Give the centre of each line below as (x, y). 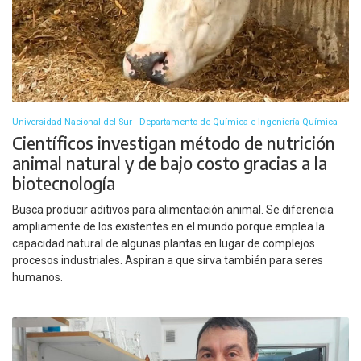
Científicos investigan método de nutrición (174, 143)
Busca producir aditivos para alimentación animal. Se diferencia (173, 210)
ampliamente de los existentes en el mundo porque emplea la (168, 227)
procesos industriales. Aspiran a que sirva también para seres (168, 261)
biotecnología (64, 183)
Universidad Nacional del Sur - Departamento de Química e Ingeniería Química (175, 122)
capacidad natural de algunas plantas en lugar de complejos (164, 244)
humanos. (37, 278)
